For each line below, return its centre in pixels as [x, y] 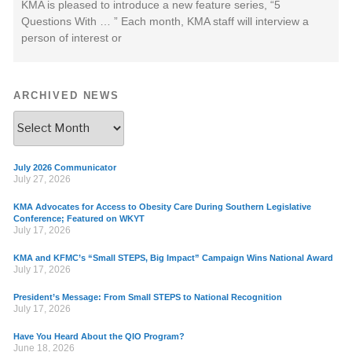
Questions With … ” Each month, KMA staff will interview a [165, 21]
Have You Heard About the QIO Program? [99, 336]
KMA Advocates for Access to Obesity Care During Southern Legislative [162, 206]
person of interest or [71, 38]
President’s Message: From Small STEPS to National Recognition [148, 297]
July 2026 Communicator [65, 167]
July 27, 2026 [42, 179]
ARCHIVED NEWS [67, 95]
